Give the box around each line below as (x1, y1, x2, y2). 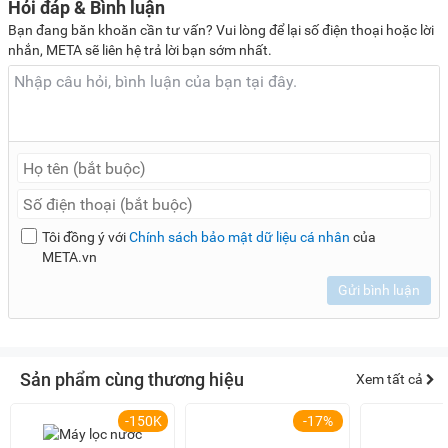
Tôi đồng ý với (41, 229, 129, 246)
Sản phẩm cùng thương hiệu (20, 369, 244, 391)
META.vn (41, 249, 97, 266)
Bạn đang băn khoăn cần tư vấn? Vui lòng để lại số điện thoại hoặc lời (8, 22, 434, 39)
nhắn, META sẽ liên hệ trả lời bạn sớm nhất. (8, 42, 272, 59)
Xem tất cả (356, 371, 426, 388)
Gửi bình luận (338, 282, 420, 299)
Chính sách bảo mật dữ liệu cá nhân (128, 229, 350, 246)
